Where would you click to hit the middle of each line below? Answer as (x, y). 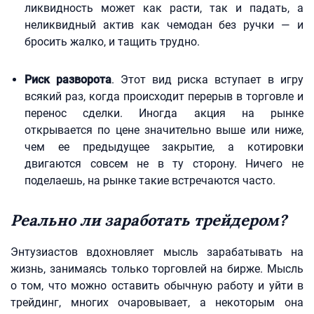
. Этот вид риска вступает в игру (207, 80)
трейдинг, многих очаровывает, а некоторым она (157, 302)
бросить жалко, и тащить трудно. (112, 42)
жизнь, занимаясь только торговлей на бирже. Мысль (157, 269)
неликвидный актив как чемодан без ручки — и (164, 25)
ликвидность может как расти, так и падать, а (164, 8)
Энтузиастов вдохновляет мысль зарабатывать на (157, 252)
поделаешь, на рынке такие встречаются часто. (150, 180)
